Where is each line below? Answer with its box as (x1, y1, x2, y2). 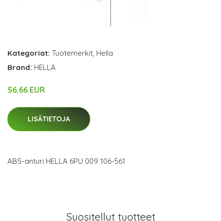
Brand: (7, 62, 34, 72)
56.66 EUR (7, 84, 45, 95)
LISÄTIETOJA (28, 114, 70, 123)
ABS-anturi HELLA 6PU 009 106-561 (7, 156, 125, 166)
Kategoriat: (7, 48, 50, 58)
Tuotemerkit (52, 48, 93, 58)
